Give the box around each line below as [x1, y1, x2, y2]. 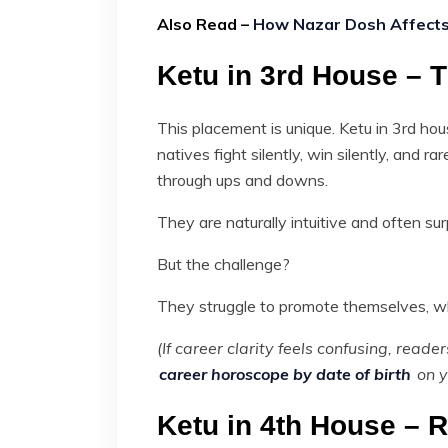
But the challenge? [157, 253, 290, 274]
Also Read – [157, 13, 249, 34]
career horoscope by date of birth [159, 363, 411, 384]
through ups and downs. [157, 169, 328, 190]
